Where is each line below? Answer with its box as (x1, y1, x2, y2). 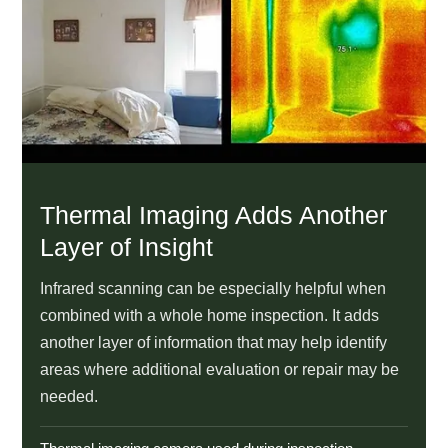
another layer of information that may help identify (40, 333, 387, 351)
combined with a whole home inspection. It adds (40, 306, 379, 324)
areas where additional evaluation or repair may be (40, 360, 399, 378)
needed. (40, 387, 98, 405)
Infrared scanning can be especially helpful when (40, 279, 386, 297)
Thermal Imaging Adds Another (40, 200, 387, 229)
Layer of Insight (40, 232, 213, 261)
